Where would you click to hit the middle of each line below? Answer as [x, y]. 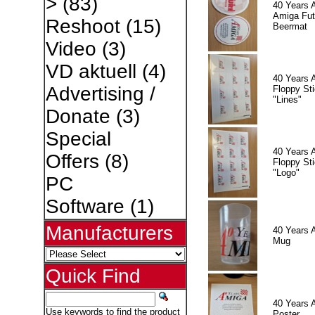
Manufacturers [109, 233]
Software [85, 206]
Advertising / [100, 94]
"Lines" [287, 99]
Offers [72, 161]
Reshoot [83, 26]
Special [78, 139]
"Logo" [286, 172]
